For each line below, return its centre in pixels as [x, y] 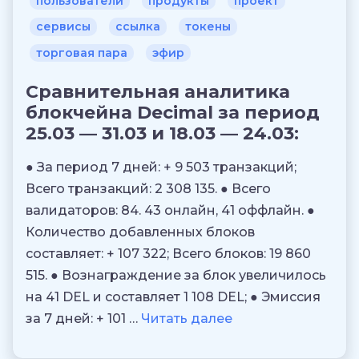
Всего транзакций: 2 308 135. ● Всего [148, 188]
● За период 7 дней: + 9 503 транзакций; [161, 167]
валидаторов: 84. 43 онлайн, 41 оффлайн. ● [170, 210]
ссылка [138, 27]
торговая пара [82, 52]
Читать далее [187, 318]
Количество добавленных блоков [140, 232]
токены [208, 27]
